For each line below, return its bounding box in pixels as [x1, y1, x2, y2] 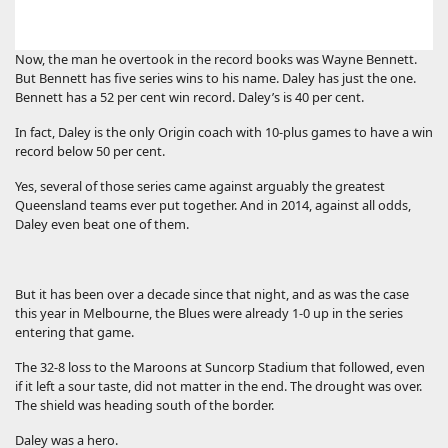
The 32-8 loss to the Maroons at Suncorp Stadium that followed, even [15, 358, 425, 377]
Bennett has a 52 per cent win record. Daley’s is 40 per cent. [15, 88, 364, 107]
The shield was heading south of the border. [15, 396, 274, 415]
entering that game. [15, 323, 134, 342]
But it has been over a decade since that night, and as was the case [15, 285, 409, 304]
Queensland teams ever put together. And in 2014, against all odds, [15, 196, 411, 215]
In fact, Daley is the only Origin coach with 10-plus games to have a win [15, 123, 433, 142]
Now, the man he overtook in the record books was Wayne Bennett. [15, 50, 417, 69]
